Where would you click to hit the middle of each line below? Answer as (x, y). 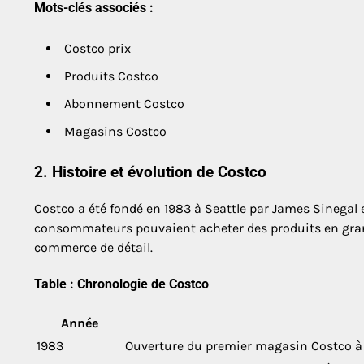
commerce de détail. (93, 247)
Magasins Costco (115, 132)
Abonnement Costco (124, 104)
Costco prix (97, 49)
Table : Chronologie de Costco (121, 284)
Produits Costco (111, 76)
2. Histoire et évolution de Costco (150, 173)
